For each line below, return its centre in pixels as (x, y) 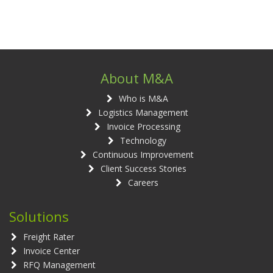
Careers (143, 183)
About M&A (136, 78)
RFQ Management (59, 265)
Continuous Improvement (143, 155)
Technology (143, 141)
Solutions (39, 217)
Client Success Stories (143, 169)
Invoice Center (51, 251)
